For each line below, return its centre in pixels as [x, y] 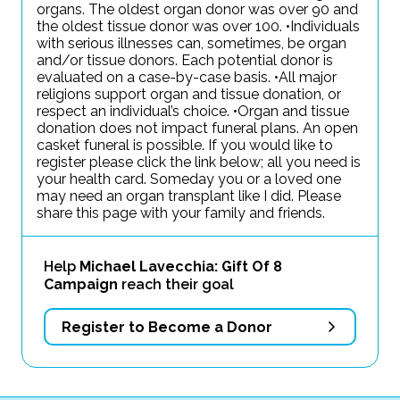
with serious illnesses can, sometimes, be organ [192, 43]
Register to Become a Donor [167, 327]
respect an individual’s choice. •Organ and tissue [193, 111]
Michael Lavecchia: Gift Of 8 [181, 267]
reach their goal [176, 284]
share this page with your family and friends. [181, 213]
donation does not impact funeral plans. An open [197, 128]
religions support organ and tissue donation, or [189, 94]
